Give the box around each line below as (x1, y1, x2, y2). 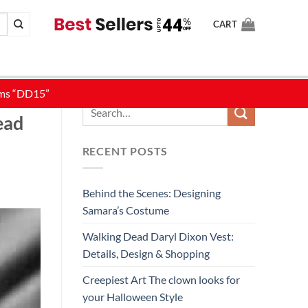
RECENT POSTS (82, 144, 168, 157)
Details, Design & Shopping (82, 246, 210, 260)
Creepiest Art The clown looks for (82, 272, 240, 286)
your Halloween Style (82, 289, 183, 303)
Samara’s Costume (82, 203, 169, 217)
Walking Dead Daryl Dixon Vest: (82, 229, 234, 243)
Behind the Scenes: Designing (82, 186, 221, 199)
